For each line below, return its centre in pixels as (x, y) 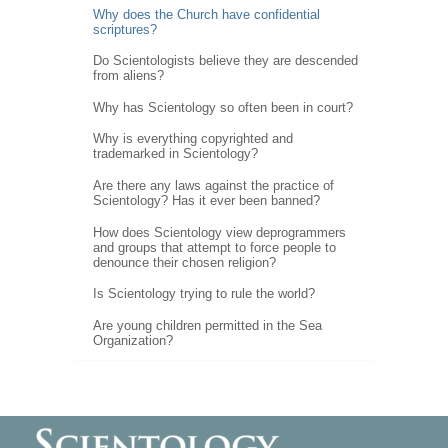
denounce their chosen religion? (184, 262)
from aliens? (128, 76)
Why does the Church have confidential (206, 14)
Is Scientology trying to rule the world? (203, 294)
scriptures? (124, 29)
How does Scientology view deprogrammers (219, 232)
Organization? (132, 340)
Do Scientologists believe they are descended (225, 61)
